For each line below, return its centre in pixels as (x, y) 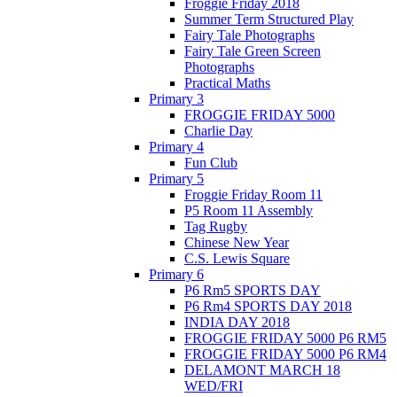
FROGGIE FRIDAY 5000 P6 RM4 (285, 354)
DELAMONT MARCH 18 (262, 370)
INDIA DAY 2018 (237, 322)
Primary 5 (176, 178)
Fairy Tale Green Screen (253, 51)
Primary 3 (176, 98)
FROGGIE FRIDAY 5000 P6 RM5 (285, 338)
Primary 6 (176, 274)
